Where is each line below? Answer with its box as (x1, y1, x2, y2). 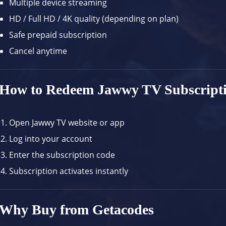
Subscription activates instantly (9, 165, 129, 177)
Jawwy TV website (32, 117, 98, 129)
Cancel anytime (9, 45, 68, 57)
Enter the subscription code (9, 149, 116, 161)
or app (97, 117, 125, 129)
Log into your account (9, 133, 93, 145)
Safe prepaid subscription (9, 29, 107, 41)
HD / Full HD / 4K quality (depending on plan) (9, 13, 179, 25)
